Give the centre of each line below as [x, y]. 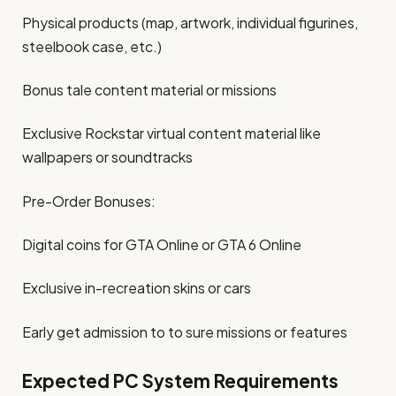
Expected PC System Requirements [180, 381]
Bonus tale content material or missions [149, 90]
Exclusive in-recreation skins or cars [137, 288]
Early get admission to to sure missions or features [185, 331]
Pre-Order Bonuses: [89, 201]
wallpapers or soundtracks [107, 157]
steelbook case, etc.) [92, 46]
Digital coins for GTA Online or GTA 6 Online [162, 245]
